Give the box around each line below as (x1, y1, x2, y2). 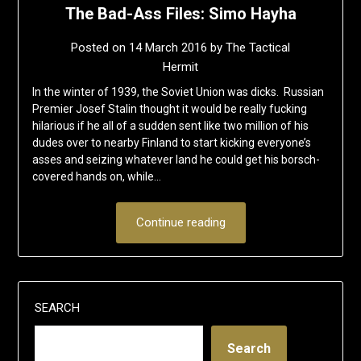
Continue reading (135, 214, 226, 230)
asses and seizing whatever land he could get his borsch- (31, 152, 320, 166)
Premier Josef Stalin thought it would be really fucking (31, 102, 307, 115)
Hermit (163, 59, 198, 74)
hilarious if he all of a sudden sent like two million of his (31, 118, 309, 132)
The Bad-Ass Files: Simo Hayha (64, 3, 297, 23)
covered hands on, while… (31, 169, 161, 183)
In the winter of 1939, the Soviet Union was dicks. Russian (31, 85, 324, 98)
